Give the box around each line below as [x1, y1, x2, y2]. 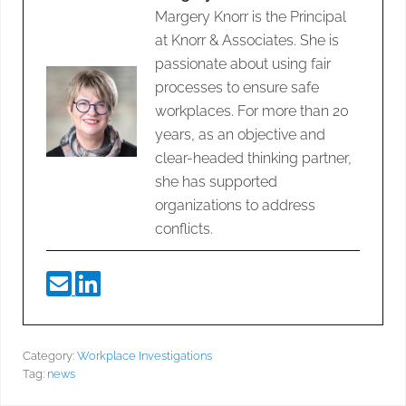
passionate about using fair [155, 54, 331, 72]
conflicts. [155, 219, 213, 237]
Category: [23, 348, 77, 362]
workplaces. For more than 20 [155, 101, 349, 120]
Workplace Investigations [77, 348, 212, 362]
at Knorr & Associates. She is [155, 31, 339, 49]
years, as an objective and [155, 125, 325, 143]
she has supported [155, 172, 277, 190]
